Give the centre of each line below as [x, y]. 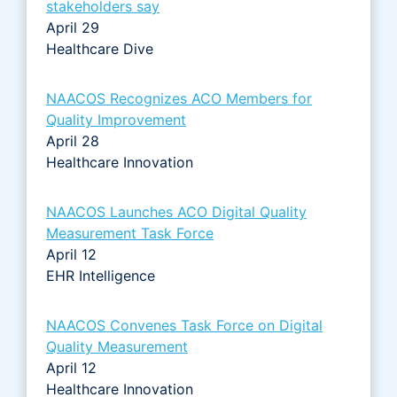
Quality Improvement [116, 119]
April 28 [73, 140]
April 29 [73, 27]
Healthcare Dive [102, 48]
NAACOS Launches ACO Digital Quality [176, 211]
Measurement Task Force [130, 233]
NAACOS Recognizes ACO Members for [179, 98]
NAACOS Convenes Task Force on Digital [184, 325]
